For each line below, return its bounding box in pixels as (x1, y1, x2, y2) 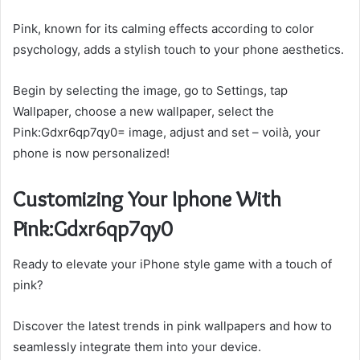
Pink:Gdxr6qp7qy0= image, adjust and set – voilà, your (13, 124, 321, 140)
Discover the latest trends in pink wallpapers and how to (13, 318, 332, 334)
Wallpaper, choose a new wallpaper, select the (13, 103, 274, 119)
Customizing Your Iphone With (13, 185, 281, 212)
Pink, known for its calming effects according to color (13, 20, 314, 36)
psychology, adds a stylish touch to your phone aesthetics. (13, 41, 344, 57)
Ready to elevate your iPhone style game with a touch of (13, 256, 332, 272)
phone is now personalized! (13, 145, 170, 161)
